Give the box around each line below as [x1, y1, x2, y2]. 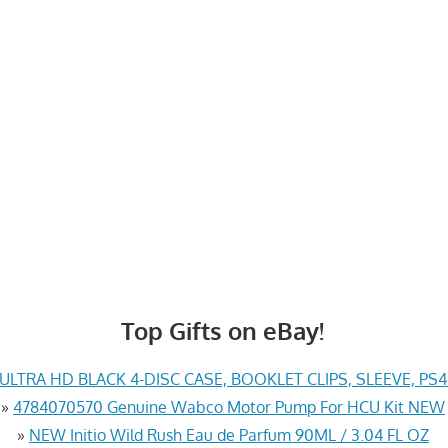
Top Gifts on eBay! [121, 314, 325, 346]
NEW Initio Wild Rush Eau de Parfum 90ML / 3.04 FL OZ [28, 424, 429, 445]
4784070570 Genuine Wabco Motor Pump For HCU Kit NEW [12, 396, 445, 417]
